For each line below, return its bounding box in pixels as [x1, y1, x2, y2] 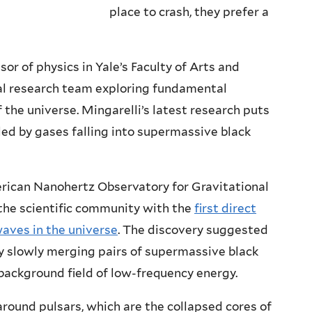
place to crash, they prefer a [109, 5, 269, 19]
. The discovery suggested [118, 223, 268, 237]
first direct [194, 201, 256, 216]
